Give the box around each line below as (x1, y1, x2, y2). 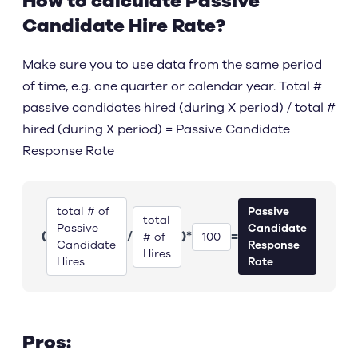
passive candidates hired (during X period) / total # (22, 99, 336, 117)
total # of (57, 204, 109, 219)
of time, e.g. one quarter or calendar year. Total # (22, 78, 322, 95)
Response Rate (22, 142, 114, 160)
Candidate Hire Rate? (22, 13, 225, 38)
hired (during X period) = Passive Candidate (22, 121, 290, 138)
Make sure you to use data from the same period (22, 56, 322, 74)
